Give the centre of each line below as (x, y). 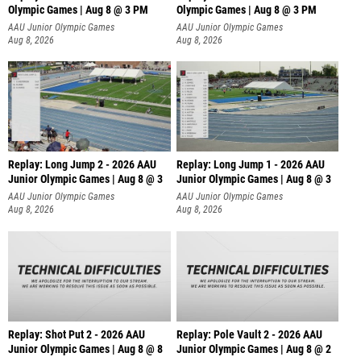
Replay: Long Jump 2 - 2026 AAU (82, 165)
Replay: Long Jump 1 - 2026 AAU (250, 165)
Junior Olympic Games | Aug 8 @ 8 (85, 349)
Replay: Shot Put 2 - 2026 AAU (77, 334)
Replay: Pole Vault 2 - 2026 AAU (249, 334)
